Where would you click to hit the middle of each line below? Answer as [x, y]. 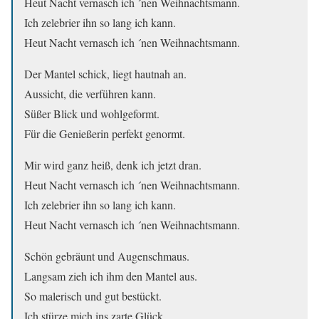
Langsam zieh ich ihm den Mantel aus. [111, 276]
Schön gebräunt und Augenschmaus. [107, 256]
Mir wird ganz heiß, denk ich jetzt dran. [113, 164]
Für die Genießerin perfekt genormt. [105, 133]
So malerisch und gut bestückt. [93, 296]
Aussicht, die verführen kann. [90, 93]
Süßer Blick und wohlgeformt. [92, 113]
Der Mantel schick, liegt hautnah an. [105, 73]
